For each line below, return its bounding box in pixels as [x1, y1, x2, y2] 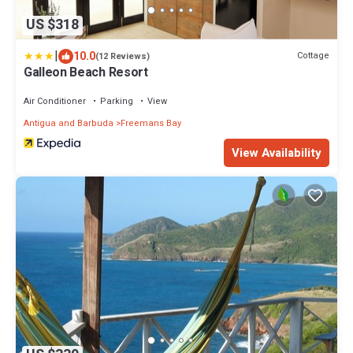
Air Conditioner [24, 94, 86, 108]
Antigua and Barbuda [24, 116, 113, 130]
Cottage [297, 49, 329, 63]
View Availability [232, 143, 321, 162]
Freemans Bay [121, 116, 181, 130]
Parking [100, 94, 133, 108]
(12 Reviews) [95, 49, 150, 63]
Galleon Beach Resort [24, 62, 148, 82]
